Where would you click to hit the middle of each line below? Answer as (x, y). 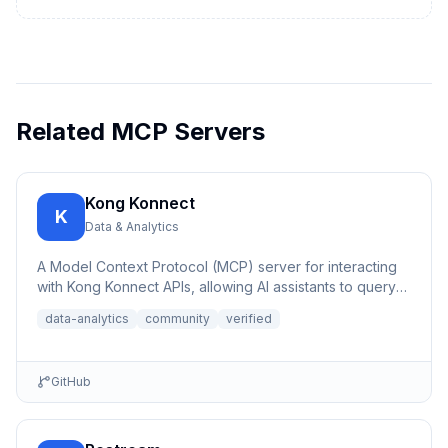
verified (249, 318)
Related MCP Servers (140, 131)
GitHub (71, 381)
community (177, 318)
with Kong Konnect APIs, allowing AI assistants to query (216, 286)
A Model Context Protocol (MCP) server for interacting (217, 266)
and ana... (68, 306)
